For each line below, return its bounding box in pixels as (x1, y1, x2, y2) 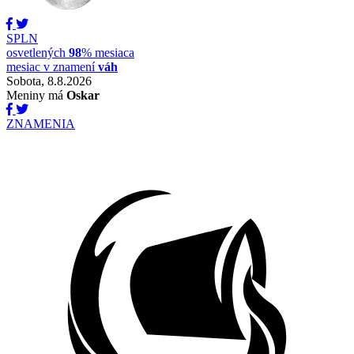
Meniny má (6, 88, 66, 102)
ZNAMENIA (6, 117, 75, 130)
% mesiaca (81, 46, 134, 59)
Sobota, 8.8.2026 (6, 74, 92, 88)
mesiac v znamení (6, 60, 98, 73)
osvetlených (6, 46, 69, 59)
